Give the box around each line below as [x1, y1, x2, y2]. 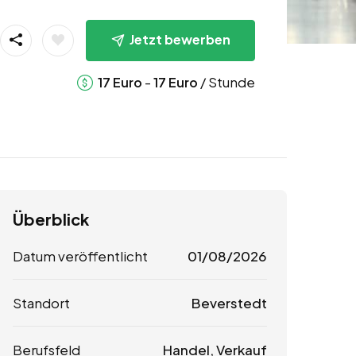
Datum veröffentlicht [13, 247, 148, 265]
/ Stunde [197, 72, 255, 91]
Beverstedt [191, 294, 267, 312]
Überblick [13, 209, 89, 230]
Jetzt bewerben [129, 30, 230, 48]
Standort [13, 294, 70, 312]
